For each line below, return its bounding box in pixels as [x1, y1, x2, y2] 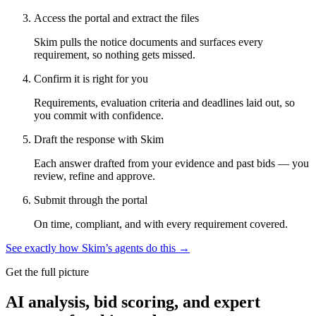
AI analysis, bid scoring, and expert [6, 292, 260, 311]
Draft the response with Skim [34, 133, 164, 145]
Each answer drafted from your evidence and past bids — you [34, 157, 309, 169]
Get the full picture [6, 265, 89, 278]
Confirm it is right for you [34, 72, 148, 85]
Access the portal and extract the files [34, 11, 199, 24]
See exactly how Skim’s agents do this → [6, 241, 190, 254]
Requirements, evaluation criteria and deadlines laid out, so [34, 96, 295, 109]
